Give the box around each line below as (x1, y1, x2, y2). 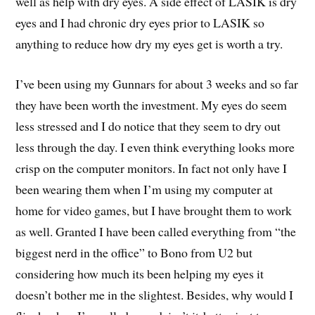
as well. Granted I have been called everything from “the (15, 222, 297, 240)
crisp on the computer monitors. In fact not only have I (15, 159, 288, 176)
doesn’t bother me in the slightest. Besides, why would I (15, 285, 294, 303)
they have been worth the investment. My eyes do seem (15, 96, 288, 113)
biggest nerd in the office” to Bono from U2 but (15, 243, 253, 261)
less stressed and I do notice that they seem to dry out (15, 117, 281, 134)
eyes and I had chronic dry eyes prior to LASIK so (15, 14, 265, 32)
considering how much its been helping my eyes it (15, 264, 264, 282)
